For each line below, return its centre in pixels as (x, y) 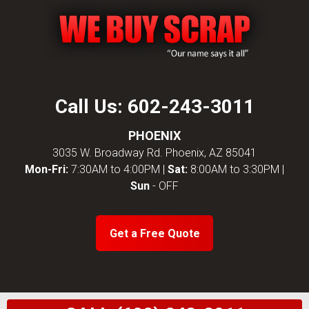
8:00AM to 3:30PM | (236, 169)
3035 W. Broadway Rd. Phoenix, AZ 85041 (154, 153)
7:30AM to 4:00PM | (118, 169)
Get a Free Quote (154, 233)
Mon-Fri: (47, 169)
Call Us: (91, 107)
